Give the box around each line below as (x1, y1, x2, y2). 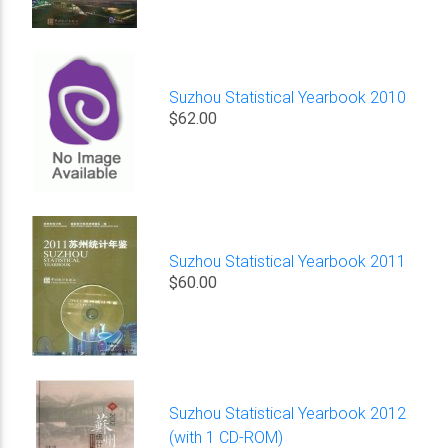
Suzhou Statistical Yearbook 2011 (169, 250, 407, 271)
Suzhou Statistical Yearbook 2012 (169, 402, 407, 423)
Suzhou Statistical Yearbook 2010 (169, 86, 407, 107)
